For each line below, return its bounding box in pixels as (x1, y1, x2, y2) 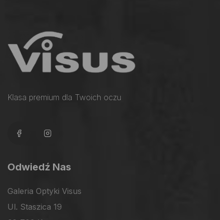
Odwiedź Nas (7, 161, 71, 173)
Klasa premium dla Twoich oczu (7, 92, 121, 103)
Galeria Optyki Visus (7, 186, 82, 196)
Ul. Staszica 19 (7, 202, 62, 212)
